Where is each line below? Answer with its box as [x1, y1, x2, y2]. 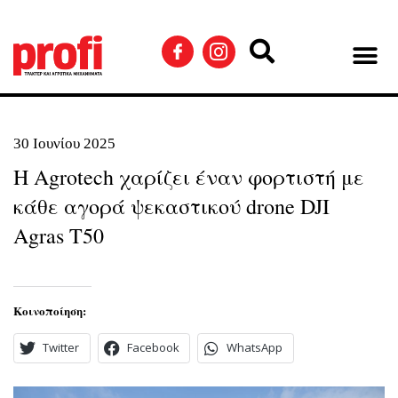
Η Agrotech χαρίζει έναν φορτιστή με [13, 163, 364, 191]
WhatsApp [227, 339, 283, 356]
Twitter [43, 339, 80, 356]
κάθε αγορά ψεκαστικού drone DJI [13, 192, 330, 220]
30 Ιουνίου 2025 [13, 135, 115, 152]
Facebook [126, 339, 179, 356]
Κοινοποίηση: [13, 302, 86, 319]
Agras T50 [13, 221, 104, 250]
